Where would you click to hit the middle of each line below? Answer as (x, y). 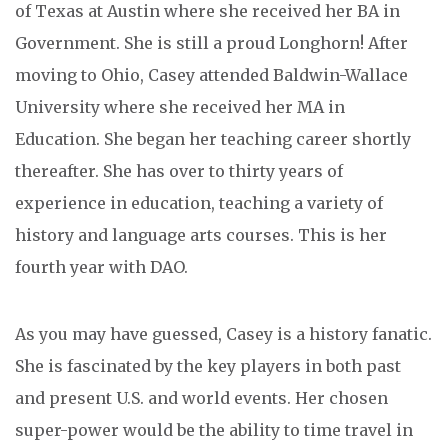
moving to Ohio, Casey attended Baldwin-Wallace (211, 75)
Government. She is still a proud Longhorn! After (211, 43)
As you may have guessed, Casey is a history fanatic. (223, 334)
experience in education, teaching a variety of (199, 203)
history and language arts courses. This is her (201, 235)
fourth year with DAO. (101, 267)
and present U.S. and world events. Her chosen (201, 398)
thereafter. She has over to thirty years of (179, 171)
